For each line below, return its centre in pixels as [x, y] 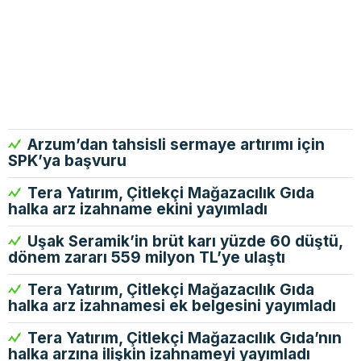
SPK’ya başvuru [67, 161]
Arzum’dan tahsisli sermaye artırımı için [174, 145]
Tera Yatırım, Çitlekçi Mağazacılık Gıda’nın [183, 338]
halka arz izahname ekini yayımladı [138, 209]
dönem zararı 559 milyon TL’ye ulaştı [147, 257]
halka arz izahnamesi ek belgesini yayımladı [172, 306]
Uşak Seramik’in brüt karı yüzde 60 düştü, [183, 241]
